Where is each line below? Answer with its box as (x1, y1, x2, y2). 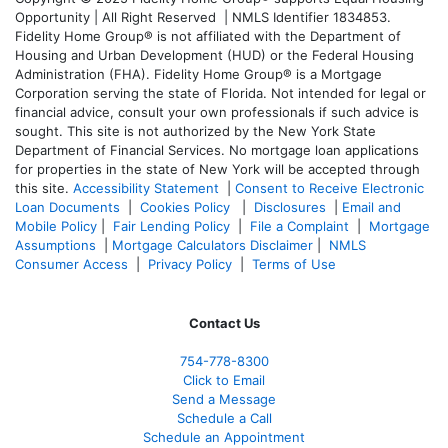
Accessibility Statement (73, 179, 219, 196)
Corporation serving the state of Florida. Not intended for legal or (15, 84, 426, 101)
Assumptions (15, 236, 96, 253)
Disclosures (254, 198, 326, 215)
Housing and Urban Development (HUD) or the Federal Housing (15, 46, 414, 63)
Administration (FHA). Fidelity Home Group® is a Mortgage (15, 65, 382, 82)
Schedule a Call (176, 409, 272, 426)
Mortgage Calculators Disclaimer (112, 236, 313, 253)
